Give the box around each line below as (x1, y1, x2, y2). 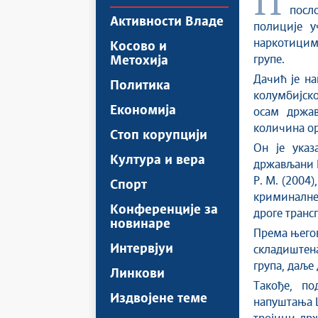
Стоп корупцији (110, 129, 207, 142)
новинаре (110, 218, 170, 231)
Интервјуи (110, 243, 173, 256)
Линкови (110, 268, 165, 280)
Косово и (110, 40, 167, 53)
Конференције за (110, 204, 218, 216)
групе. (253, 54, 285, 65)
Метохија (110, 55, 168, 67)
